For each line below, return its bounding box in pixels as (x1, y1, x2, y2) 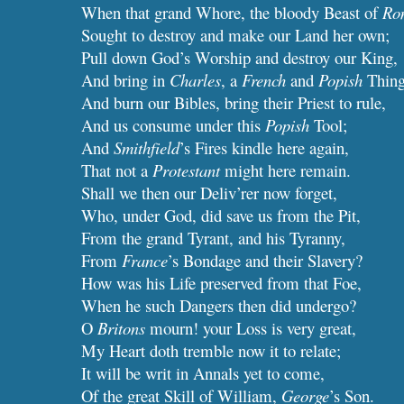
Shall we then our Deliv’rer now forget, (81, 181, 338, 204)
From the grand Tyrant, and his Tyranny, (81, 226, 346, 249)
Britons (97, 317, 146, 339)
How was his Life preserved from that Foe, (81, 271, 363, 294)
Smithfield (114, 136, 180, 159)
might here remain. (220, 159, 352, 181)
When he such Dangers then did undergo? (81, 294, 357, 317)
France (122, 249, 169, 271)
